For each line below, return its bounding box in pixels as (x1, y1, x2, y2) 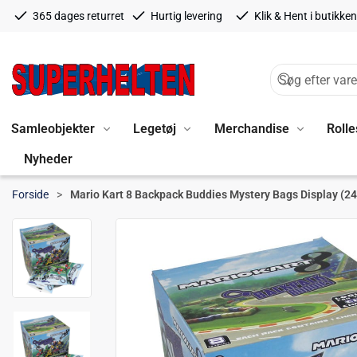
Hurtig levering (150, 9, 222, 22)
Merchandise (214, 120, 289, 136)
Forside (12, 187, 49, 201)
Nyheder (24, 151, 73, 167)
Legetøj (132, 120, 176, 136)
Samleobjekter (11, 120, 95, 136)
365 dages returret (33, 9, 124, 22)
